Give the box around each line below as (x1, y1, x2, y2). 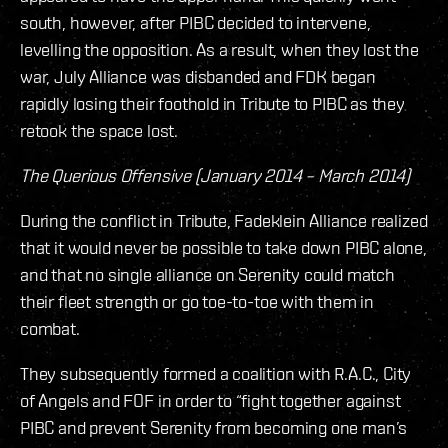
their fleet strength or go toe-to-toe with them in (20, 290, 375, 312)
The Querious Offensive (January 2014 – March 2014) (20, 164, 410, 186)
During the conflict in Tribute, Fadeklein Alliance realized (20, 209, 428, 231)
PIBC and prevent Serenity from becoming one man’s (20, 416, 408, 438)
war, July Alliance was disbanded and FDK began (20, 65, 376, 87)
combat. (20, 317, 80, 339)
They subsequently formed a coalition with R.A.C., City (20, 362, 412, 384)
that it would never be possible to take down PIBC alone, (20, 236, 427, 258)
